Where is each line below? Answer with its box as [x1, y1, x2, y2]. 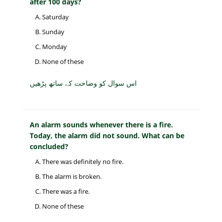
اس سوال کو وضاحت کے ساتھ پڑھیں [30, 78, 137, 88]
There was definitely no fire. [42, 157, 123, 166]
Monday [42, 42, 67, 52]
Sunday [42, 27, 64, 37]
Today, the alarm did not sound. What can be [30, 131, 184, 141]
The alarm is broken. [42, 172, 102, 181]
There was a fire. [42, 187, 90, 196]
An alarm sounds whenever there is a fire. [30, 120, 173, 130]
